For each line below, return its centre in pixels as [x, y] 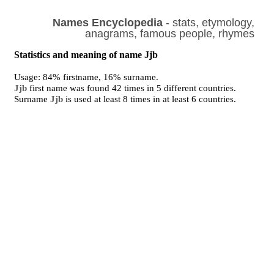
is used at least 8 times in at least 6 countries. [150, 99]
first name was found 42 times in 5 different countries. [132, 88]
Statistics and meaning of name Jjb [86, 55]
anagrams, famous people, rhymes [169, 34]
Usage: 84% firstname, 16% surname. [87, 77]
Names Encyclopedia [107, 23]
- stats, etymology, [208, 23]
